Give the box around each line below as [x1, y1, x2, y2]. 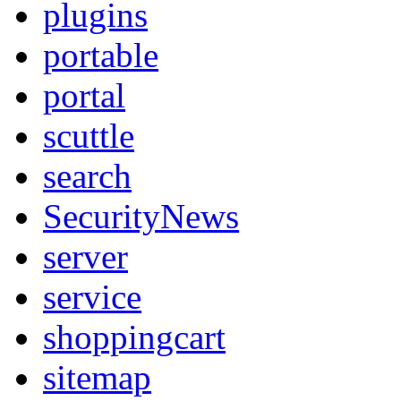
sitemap [43, 357, 151, 397]
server [43, 236, 128, 276]
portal [43, 75, 125, 115]
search [43, 156, 132, 195]
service [43, 277, 141, 316]
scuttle [43, 115, 134, 155]
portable [43, 35, 158, 74]
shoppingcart [43, 317, 226, 356]
